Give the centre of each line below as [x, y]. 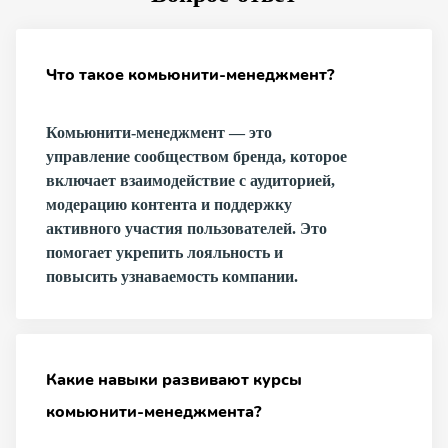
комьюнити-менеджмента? [153, 412]
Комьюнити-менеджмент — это [159, 132]
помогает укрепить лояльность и [164, 252]
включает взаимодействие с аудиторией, [190, 180]
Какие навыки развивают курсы [174, 380]
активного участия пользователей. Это [186, 228]
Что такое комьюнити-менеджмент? [190, 75]
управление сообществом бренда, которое [196, 156]
